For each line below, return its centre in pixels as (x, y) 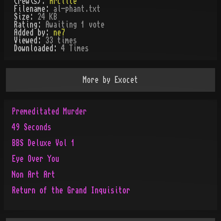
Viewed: (30, 40)
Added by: (34, 33)
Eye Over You (36, 159)
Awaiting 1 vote (75, 25)
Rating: (30, 25)
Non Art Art (34, 175)
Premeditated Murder (49, 111)
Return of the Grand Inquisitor (71, 190)
